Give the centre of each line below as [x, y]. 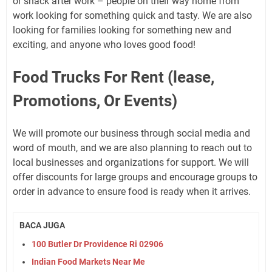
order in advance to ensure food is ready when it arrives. [132, 192]
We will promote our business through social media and [131, 133]
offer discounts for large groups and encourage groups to [135, 177]
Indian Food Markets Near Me [88, 261]
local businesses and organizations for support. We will [131, 162]
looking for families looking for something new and [122, 30]
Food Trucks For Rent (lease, [114, 77]
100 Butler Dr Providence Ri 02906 [97, 244]
